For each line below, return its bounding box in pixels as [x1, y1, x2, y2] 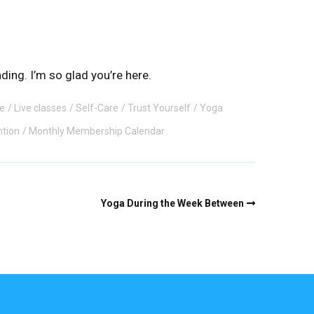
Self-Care [76, 102, 118, 114]
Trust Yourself [128, 102, 191, 114]
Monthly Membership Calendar [29, 125, 165, 137]
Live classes [14, 102, 67, 114]
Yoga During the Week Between [101, 198, 244, 210]
